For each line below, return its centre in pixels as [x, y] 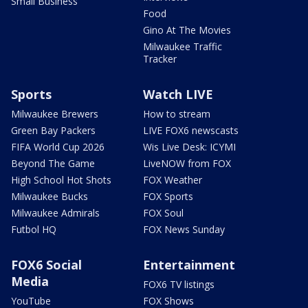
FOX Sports [168, 196]
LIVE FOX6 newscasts [191, 130]
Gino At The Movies [187, 30]
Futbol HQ [34, 229]
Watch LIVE [178, 94]
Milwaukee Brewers [55, 113]
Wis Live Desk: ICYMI [189, 146]
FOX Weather [173, 179]
